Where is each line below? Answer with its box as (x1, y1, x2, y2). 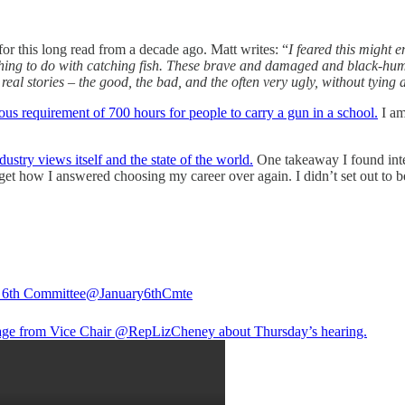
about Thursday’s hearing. (215, 324, 367, 340)
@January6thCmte (86, 286, 193, 302)
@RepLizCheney (115, 324, 215, 340)
